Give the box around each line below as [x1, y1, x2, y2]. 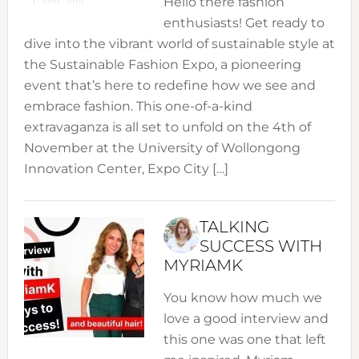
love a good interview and [163, 311, 329, 327]
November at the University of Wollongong [23, 140, 301, 156]
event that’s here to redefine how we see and [23, 78, 316, 94]
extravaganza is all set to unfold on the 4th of [23, 119, 311, 135]
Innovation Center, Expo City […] [23, 161, 228, 177]
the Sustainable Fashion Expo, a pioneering [23, 57, 301, 73]
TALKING [199, 217, 269, 237]
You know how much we [163, 290, 322, 306]
